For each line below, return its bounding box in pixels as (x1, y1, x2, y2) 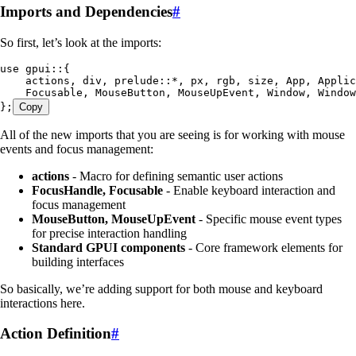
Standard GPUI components (32, 240, 185, 254)
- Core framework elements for (185, 240, 342, 254)
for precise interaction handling (32, 226, 187, 240)
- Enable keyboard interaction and (163, 183, 335, 197)
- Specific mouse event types (195, 211, 342, 226)
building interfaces (32, 254, 124, 269)
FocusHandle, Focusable (32, 183, 163, 197)
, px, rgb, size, (178, 74, 286, 87)
